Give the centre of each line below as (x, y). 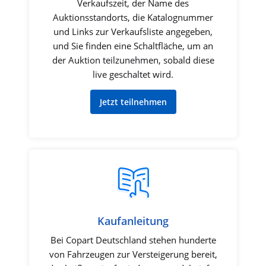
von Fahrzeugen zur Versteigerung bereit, (133, 254)
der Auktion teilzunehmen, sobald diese (133, 60)
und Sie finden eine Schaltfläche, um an (133, 45)
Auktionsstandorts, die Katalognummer (133, 17)
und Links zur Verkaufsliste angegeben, (133, 31)
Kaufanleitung (133, 221)
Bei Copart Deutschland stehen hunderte (133, 240)
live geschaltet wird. (133, 74)
